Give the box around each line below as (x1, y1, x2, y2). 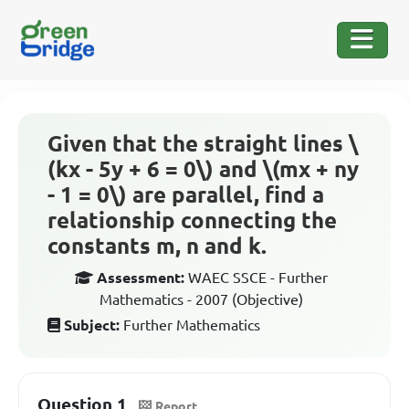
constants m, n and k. (47, 234, 267, 258)
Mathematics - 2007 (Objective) (99, 291, 303, 308)
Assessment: (96, 269, 184, 286)
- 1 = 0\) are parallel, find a (47, 183, 324, 207)
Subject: (64, 317, 120, 333)
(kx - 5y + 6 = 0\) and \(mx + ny (47, 157, 359, 182)
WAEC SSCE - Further (187, 269, 328, 286)
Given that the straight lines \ (47, 131, 358, 156)
